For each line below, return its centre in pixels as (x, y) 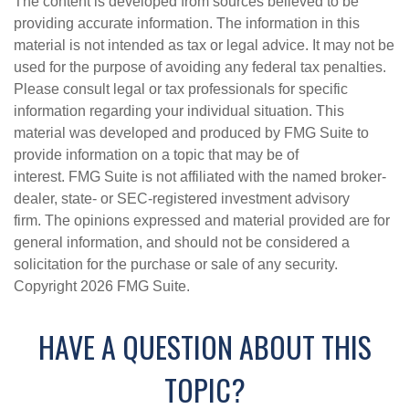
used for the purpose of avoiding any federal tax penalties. (200, 67)
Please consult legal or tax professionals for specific (181, 89)
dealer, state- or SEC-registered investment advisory (182, 199)
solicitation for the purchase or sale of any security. (176, 264)
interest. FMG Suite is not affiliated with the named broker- (200, 177)
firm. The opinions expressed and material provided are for (202, 220)
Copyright (47, 286)
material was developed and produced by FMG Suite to (191, 133)
